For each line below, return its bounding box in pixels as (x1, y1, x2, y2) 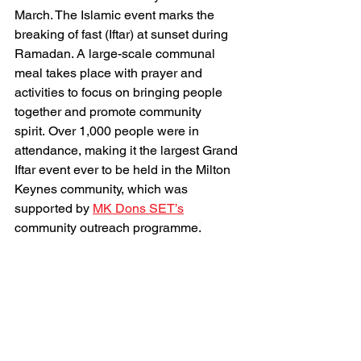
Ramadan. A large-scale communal (15, 46, 218, 61)
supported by (15, 201, 93, 216)
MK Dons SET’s (93, 201, 184, 216)
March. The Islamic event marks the (15, 7, 218, 23)
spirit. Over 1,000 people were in (15, 123, 202, 139)
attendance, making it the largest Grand (15, 143, 241, 158)
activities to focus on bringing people (15, 85, 226, 100)
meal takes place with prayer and (15, 65, 205, 81)
